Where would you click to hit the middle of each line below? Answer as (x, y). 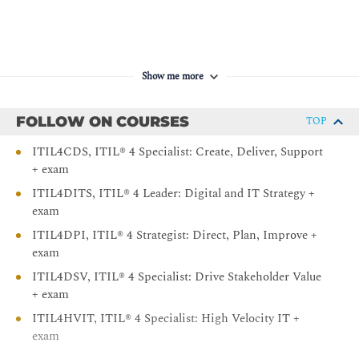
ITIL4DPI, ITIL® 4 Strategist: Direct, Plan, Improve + (175, 236)
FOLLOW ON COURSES (103, 122)
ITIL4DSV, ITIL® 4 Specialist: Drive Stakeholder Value (177, 277)
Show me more (172, 77)
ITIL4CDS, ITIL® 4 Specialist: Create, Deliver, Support (177, 152)
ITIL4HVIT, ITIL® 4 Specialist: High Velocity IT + (166, 319)
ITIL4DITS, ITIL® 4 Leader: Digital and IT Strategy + (173, 194)
